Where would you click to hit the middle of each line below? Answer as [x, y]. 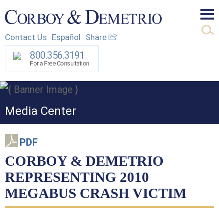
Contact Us [26, 37]
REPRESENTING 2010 [77, 177]
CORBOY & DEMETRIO [84, 161]
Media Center [41, 111]
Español [66, 37]
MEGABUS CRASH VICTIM [96, 193]
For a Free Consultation [60, 63]
